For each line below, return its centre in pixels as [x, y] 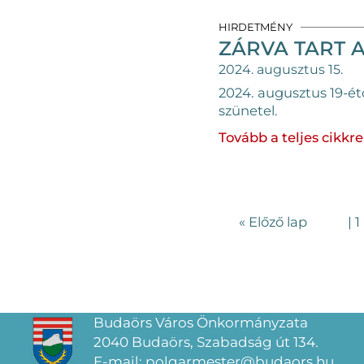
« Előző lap [273, 221]
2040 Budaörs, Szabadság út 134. [206, 342]
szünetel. [248, 110]
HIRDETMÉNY [255, 27]
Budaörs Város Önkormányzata [201, 322]
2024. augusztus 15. [280, 69]
